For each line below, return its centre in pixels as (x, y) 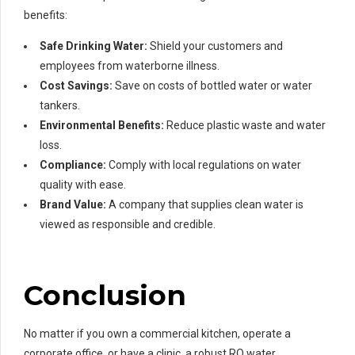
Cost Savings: (76, 86)
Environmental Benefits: (102, 126)
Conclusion (105, 296)
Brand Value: (73, 205)
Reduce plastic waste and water (245, 126)
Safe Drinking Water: (94, 46)
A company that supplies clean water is (205, 205)
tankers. (60, 106)
